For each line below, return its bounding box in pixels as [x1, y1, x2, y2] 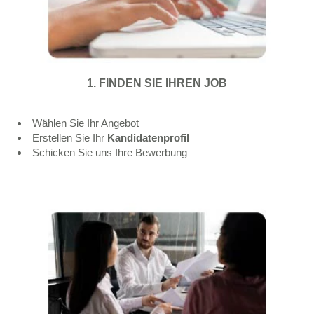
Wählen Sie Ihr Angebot [32, 117, 139, 129]
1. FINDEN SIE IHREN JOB [87, 77, 227, 89]
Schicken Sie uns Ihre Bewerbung [32, 146, 187, 158]
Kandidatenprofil [107, 132, 192, 144]
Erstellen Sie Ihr [32, 132, 107, 144]
